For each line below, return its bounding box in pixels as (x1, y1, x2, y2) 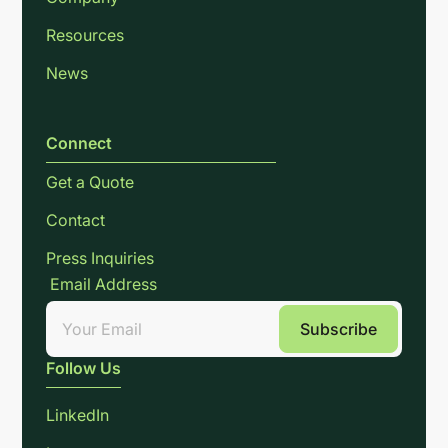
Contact (46, 209, 106, 230)
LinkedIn (46, 404, 110, 425)
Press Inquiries (46, 247, 155, 268)
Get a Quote (46, 171, 135, 192)
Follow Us (46, 357, 122, 378)
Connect (46, 132, 113, 153)
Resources (46, 24, 125, 45)
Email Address (50, 273, 158, 294)
